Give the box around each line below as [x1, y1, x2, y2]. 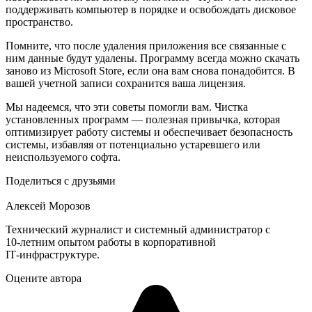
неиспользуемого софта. [6, 151, 120, 164]
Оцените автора [6, 272, 81, 285]
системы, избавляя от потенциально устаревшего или [6, 139, 260, 151]
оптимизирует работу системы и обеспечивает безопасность [6, 126, 292, 139]
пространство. [6, 16, 73, 29]
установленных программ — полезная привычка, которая [6, 114, 280, 126]
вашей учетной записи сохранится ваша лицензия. [6, 77, 246, 90]
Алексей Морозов [6, 200, 91, 212]
